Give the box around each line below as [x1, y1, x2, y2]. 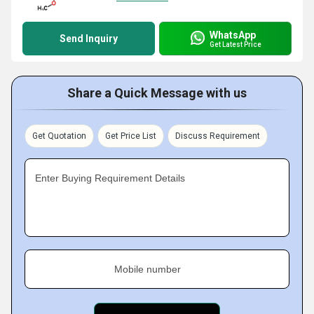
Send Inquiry [60, 33, 118, 44]
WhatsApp [210, 29, 256, 41]
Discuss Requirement [175, 131, 260, 141]
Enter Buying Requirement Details [35, 172, 185, 184]
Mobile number [114, 264, 181, 275]
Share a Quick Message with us [67, 86, 247, 100]
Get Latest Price [210, 40, 261, 48]
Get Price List [105, 131, 156, 141]
